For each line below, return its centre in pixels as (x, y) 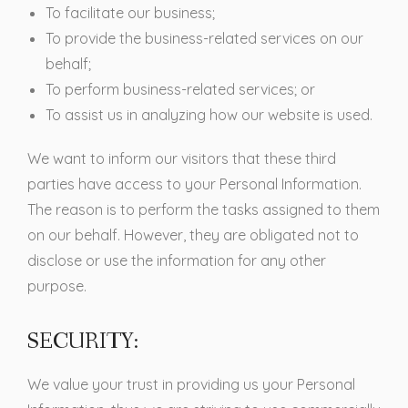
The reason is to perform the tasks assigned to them (204, 209)
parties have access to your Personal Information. (194, 184)
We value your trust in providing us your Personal (191, 384)
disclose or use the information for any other (177, 260)
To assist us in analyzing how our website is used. (209, 114)
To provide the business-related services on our (204, 38)
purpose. (57, 286)
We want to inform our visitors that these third (182, 158)
